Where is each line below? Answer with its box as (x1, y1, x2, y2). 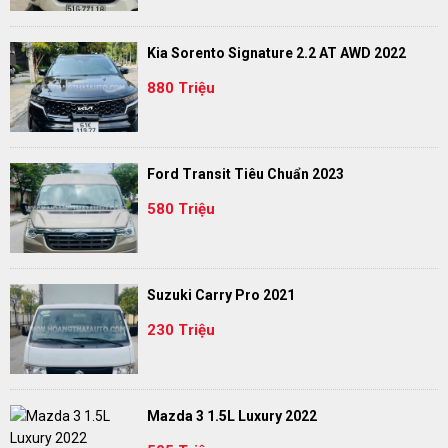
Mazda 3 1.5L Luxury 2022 (146, 408, 317, 425)
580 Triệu (146, 199, 215, 218)
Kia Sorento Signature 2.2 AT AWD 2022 (146, 45, 406, 62)
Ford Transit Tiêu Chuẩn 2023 (146, 166, 344, 183)
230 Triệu (146, 320, 215, 339)
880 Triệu (146, 78, 215, 97)
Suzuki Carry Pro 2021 (146, 287, 295, 304)
